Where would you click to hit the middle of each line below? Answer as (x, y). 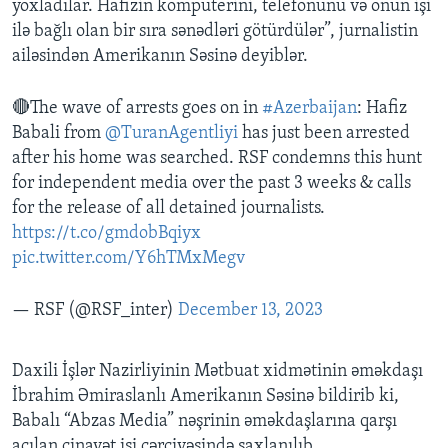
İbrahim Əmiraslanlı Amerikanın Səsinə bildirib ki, (205, 397)
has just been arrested (324, 134)
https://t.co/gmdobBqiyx (106, 234)
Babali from (58, 134)
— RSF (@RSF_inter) (95, 311)
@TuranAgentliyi (171, 134)
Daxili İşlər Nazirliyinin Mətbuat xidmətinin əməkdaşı (217, 372)
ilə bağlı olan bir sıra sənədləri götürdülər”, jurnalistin (215, 32)
